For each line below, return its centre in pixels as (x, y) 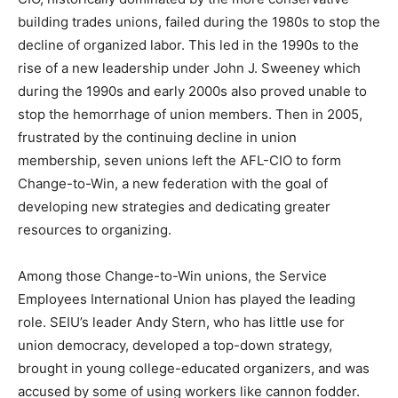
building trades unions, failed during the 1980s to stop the (199, 22)
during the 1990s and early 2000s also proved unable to (192, 92)
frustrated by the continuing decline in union (157, 138)
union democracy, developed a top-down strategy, (175, 346)
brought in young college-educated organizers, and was (194, 369)
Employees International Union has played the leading (187, 299)
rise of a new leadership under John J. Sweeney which (189, 68)
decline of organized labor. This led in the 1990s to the (188, 45)
